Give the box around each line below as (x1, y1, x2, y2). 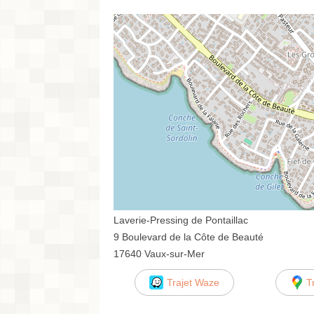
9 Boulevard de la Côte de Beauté (114, 231, 264, 243)
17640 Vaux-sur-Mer (114, 247, 205, 259)
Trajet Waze (166, 276, 219, 288)
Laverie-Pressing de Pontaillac (114, 214, 248, 226)
